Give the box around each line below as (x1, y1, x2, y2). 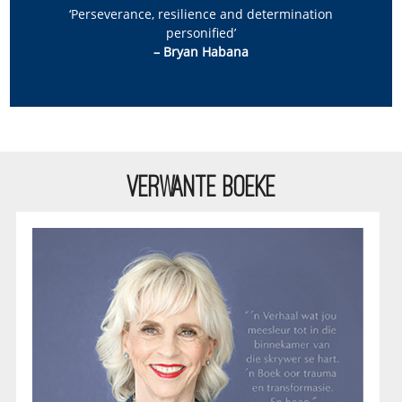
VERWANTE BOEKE (127, 176, 275, 197)
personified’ (166, 24, 236, 42)
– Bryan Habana (153, 43, 249, 61)
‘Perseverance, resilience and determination (69, 5, 333, 23)
